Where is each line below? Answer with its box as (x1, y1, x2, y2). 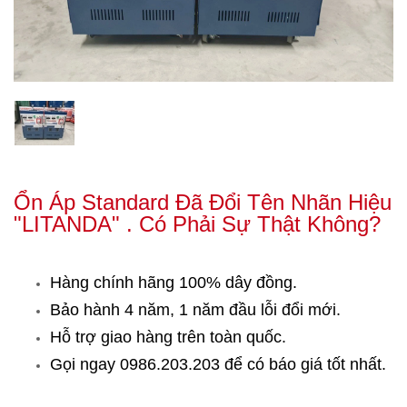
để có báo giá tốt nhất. (224, 355, 386, 374)
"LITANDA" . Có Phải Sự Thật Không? (14, 212, 381, 237)
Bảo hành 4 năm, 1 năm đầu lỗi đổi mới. (50, 301, 341, 320)
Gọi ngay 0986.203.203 (50, 355, 220, 374)
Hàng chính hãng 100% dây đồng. (50, 273, 297, 293)
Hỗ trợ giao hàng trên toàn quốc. (50, 328, 286, 347)
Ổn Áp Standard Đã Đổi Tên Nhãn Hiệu (14, 190, 392, 215)
